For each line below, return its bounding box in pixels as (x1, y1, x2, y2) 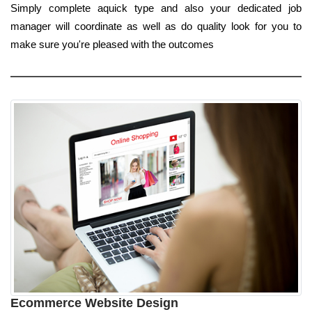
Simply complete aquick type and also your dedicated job (10, 1, 302, 14)
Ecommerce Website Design (10, 296, 178, 311)
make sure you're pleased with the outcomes (10, 38, 214, 50)
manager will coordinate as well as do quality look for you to (10, 19, 302, 32)
